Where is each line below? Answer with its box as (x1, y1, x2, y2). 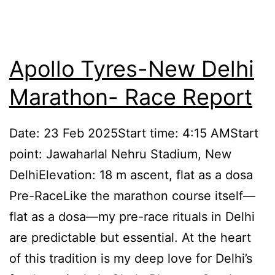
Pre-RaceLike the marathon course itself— (9, 188, 255, 204)
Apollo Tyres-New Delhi (9, 55, 254, 82)
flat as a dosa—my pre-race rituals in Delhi (9, 209, 255, 225)
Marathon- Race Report (9, 83, 252, 110)
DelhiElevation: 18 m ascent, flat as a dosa (9, 168, 253, 183)
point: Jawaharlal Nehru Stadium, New (9, 147, 231, 162)
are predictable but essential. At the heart (9, 230, 251, 246)
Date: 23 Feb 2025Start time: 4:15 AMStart (9, 126, 258, 141)
